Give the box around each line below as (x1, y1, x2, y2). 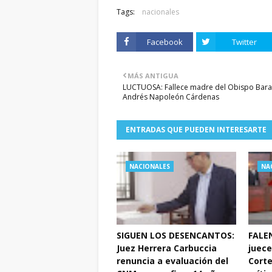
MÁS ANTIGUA (127, 71, 178, 80)
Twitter (231, 36, 257, 47)
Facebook (146, 36, 183, 47)
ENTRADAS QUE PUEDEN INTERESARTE (126, 124, 267, 135)
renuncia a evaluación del (117, 255, 228, 267)
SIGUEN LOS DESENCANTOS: (117, 229, 234, 241)
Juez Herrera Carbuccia (117, 242, 217, 254)
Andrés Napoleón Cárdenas (123, 92, 219, 102)
